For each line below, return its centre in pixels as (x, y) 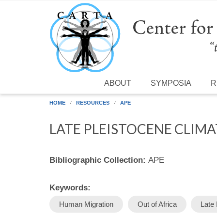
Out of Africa (157, 204)
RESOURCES (93, 102)
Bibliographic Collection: (99, 160)
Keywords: (71, 187)
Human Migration (86, 204)
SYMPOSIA (171, 83)
